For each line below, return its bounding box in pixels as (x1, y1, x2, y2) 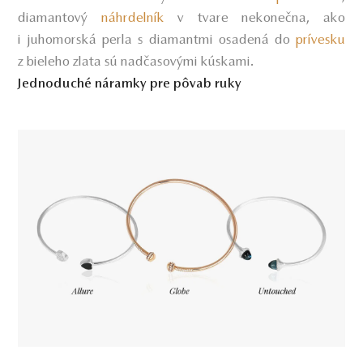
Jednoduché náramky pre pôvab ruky (18, 77, 242, 91)
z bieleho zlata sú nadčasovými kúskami (18, 54, 251, 70)
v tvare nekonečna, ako (177, 11, 345, 26)
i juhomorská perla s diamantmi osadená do (18, 32, 296, 48)
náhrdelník (100, 11, 178, 26)
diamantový (18, 11, 101, 26)
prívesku (295, 32, 345, 48)
